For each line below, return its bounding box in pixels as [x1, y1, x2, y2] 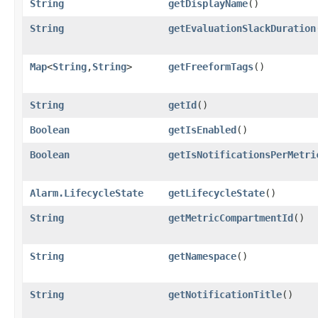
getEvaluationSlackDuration [168, 22, 316, 34]
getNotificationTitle [168, 288, 282, 300]
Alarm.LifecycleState [30, 187, 143, 199]
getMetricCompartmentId [168, 212, 293, 224]
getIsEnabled [168, 124, 236, 136]
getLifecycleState [168, 187, 265, 199]
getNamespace [168, 250, 236, 262]
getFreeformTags [168, 60, 253, 72]
